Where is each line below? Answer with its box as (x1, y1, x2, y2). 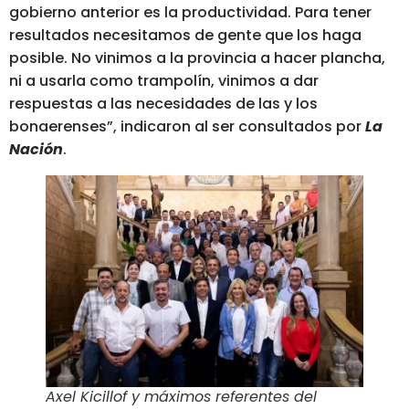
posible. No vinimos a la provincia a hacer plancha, (9, 47, 385, 69)
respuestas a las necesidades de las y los (9, 93, 318, 115)
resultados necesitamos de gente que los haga (9, 25, 362, 47)
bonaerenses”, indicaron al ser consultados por (9, 116, 365, 138)
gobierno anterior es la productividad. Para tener (9, 2, 372, 24)
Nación (9, 139, 63, 161)
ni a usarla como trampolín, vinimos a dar (9, 70, 319, 92)
